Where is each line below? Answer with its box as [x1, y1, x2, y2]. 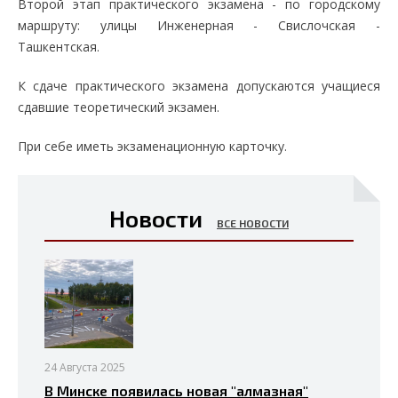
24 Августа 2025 [44, 360, 125, 375]
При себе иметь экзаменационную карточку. [18, 138, 287, 155]
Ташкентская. [18, 38, 99, 55]
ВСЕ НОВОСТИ [217, 217, 289, 229]
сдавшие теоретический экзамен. [18, 99, 219, 115]
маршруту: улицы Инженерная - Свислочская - [18, 17, 380, 34]
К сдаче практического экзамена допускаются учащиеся [18, 77, 380, 94]
